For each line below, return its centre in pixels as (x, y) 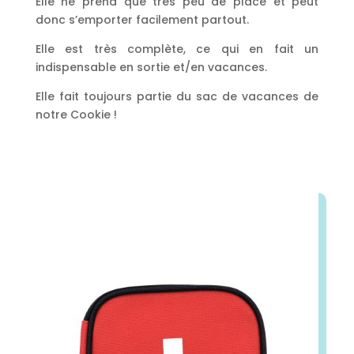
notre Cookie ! (76, 114)
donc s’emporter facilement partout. (142, 19)
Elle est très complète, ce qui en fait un (177, 49)
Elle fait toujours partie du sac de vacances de (177, 96)
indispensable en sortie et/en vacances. (151, 67)
